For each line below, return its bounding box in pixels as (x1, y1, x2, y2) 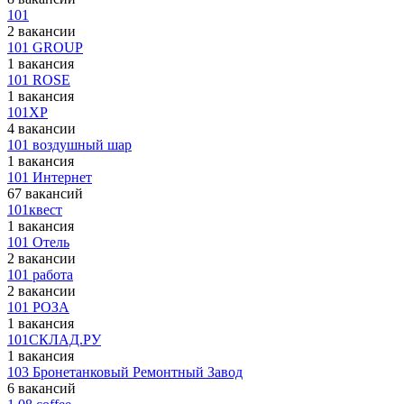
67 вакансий (7, 186, 83, 201)
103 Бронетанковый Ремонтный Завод (7, 364, 243, 380)
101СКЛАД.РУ (7, 332, 101, 347)
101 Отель (7, 234, 69, 250)
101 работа (7, 267, 73, 282)
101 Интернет (7, 170, 92, 185)
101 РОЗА (7, 299, 69, 315)
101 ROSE (7, 72, 70, 87)
